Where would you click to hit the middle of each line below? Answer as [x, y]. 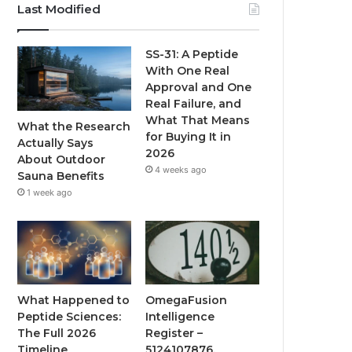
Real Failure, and [194, 104]
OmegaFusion [187, 301]
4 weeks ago [181, 170]
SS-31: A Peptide [192, 54]
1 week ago [50, 192]
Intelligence [180, 317]
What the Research [74, 126]
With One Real [188, 71]
